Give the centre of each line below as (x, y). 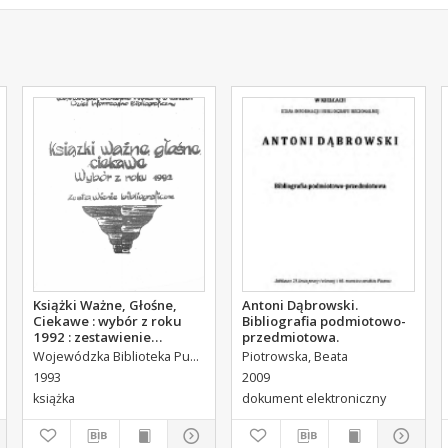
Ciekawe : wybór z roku (107, 321)
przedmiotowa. (291, 337)
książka (53, 399)
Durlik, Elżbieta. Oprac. (346, 357)
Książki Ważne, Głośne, (104, 305)
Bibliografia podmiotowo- (324, 321)
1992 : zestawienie (91, 337)
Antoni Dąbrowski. (300, 305)
